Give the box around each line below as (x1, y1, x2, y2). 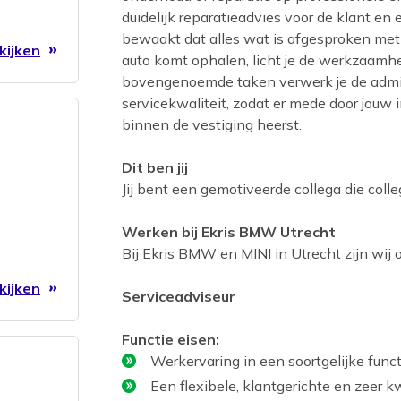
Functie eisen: (122, 329, 219, 348)
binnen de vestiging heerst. (122, 115, 302, 133)
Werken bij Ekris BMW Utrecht (122, 222, 336, 241)
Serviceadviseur (122, 286, 235, 305)
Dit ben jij (122, 158, 188, 176)
